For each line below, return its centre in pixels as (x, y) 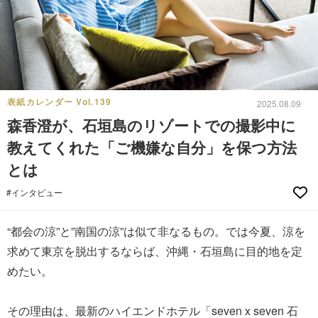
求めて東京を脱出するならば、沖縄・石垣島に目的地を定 (155, 251)
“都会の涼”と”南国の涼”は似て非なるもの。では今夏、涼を (156, 231)
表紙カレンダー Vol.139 (60, 101)
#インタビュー (34, 192)
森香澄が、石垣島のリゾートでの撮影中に (152, 125)
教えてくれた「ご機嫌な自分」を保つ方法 (152, 147)
